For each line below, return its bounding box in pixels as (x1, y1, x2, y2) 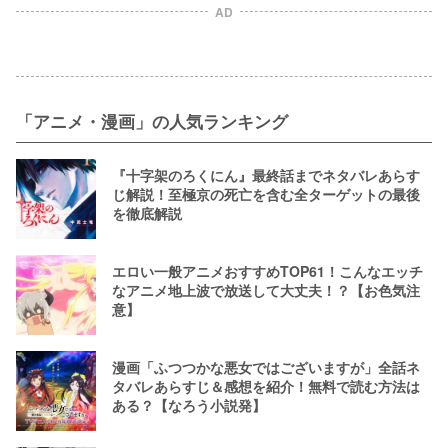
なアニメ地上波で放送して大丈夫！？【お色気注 (112, 280, 420, 301)
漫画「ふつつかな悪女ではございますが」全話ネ (112, 357, 420, 378)
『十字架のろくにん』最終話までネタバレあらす (112, 165, 420, 186)
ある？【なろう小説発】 (112, 395, 266, 416)
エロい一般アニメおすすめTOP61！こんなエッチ (112, 261, 423, 282)
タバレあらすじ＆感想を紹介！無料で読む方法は (112, 376, 420, 397)
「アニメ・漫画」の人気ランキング (16, 108, 288, 133)
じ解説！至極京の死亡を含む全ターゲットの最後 (112, 184, 420, 205)
